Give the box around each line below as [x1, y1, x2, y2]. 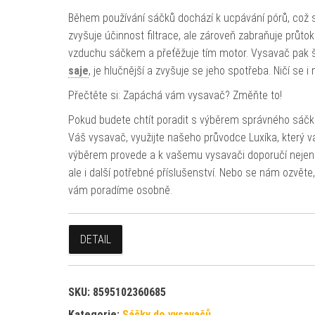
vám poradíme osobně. [67, 184, 172, 197]
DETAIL [79, 233, 111, 246]
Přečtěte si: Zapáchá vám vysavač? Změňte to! [67, 89, 282, 102]
